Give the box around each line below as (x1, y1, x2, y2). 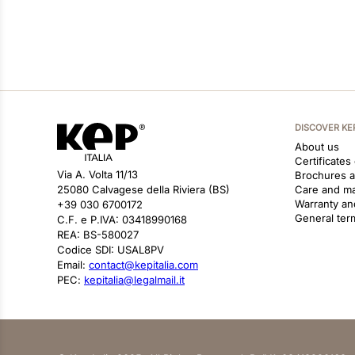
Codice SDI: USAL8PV (57, 243, 164, 256)
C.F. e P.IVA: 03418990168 (57, 213, 187, 226)
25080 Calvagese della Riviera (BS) (57, 183, 230, 196)
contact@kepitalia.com (89, 258, 198, 271)
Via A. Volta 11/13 (57, 168, 138, 181)
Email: (57, 258, 89, 271)
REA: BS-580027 (57, 228, 139, 241)
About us (295, 140, 339, 153)
